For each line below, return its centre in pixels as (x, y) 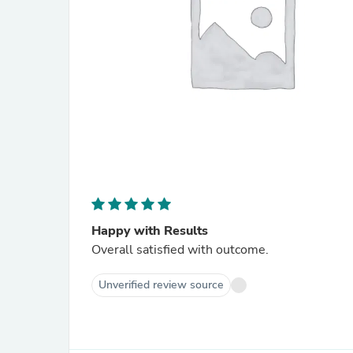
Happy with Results (150, 231)
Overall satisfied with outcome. (180, 250)
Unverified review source (161, 285)
